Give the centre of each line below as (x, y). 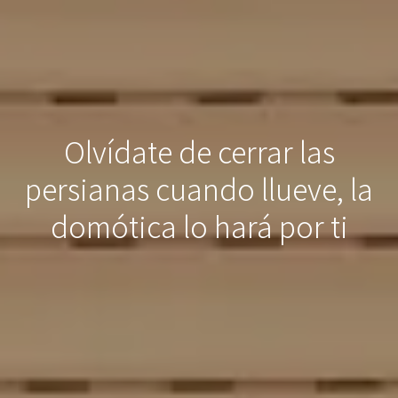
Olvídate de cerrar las (199, 152)
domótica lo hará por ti (199, 227)
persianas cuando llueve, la (199, 190)
